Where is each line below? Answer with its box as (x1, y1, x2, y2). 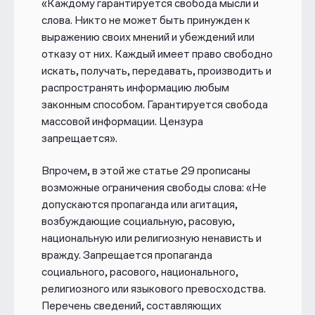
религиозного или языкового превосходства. (41, 281, 266, 295)
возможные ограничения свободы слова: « (41, 180, 252, 194)
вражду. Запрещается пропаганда (41, 247, 212, 262)
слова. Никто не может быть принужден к (41, 13, 250, 27)
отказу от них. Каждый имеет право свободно (41, 46, 273, 60)
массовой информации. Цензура (41, 114, 203, 128)
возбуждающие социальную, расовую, (41, 214, 235, 228)
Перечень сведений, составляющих (41, 298, 221, 312)
